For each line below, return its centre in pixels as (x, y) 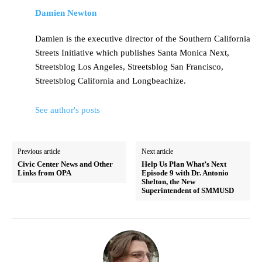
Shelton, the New (169, 182)
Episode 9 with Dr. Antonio (185, 173)
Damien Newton (66, 13)
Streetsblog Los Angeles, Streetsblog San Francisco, (129, 67)
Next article (158, 152)
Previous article (39, 152)
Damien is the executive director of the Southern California (143, 39)
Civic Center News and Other (65, 164)
